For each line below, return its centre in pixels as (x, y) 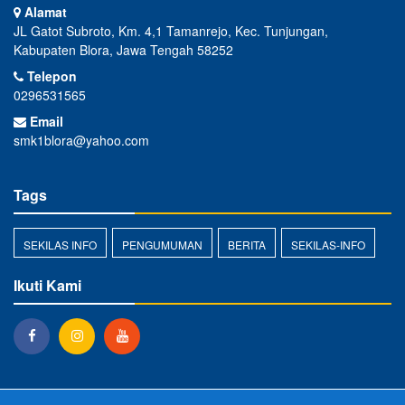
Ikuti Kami (47, 285)
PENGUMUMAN (162, 244)
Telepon (50, 75)
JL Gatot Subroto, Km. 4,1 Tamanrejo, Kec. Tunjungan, (171, 30)
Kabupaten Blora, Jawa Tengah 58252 (123, 49)
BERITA (247, 244)
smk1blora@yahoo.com (81, 140)
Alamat (44, 11)
